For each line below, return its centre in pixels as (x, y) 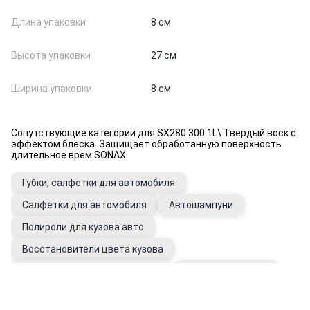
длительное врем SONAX (69, 155)
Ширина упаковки (52, 89)
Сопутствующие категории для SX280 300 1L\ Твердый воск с (154, 133)
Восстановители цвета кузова (93, 249)
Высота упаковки (51, 55)
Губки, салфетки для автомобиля (99, 183)
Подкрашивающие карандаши (92, 271)
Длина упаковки (48, 22)
